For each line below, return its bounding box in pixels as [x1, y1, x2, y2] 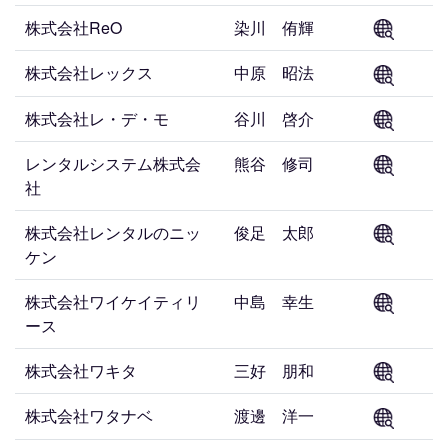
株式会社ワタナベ [25, 404, 153, 428]
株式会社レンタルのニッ [25, 221, 201, 244]
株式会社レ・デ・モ [25, 106, 169, 130]
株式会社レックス [25, 61, 153, 85]
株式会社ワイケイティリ [25, 290, 201, 313]
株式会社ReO [25, 16, 122, 40]
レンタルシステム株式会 [25, 152, 201, 175]
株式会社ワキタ [25, 359, 137, 382]
